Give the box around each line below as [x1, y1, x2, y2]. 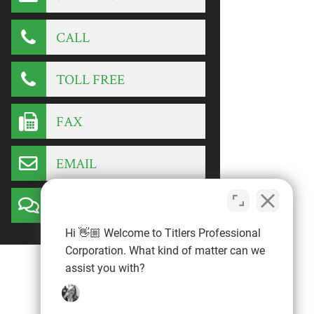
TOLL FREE [53, 70, 125, 89]
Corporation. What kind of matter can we [65, 244, 265, 257]
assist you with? [65, 261, 145, 275]
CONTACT [53, 196, 119, 215]
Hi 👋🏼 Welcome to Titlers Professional [65, 226, 261, 240]
